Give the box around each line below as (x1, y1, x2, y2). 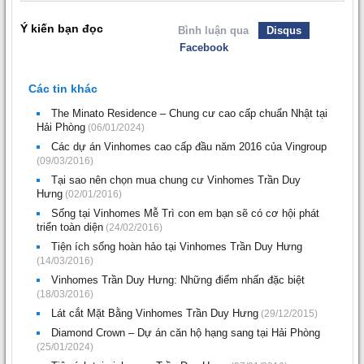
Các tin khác (28, 81, 97, 95)
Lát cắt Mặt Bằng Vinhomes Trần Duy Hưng (51, 306, 258, 319)
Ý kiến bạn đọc (20, 21, 103, 35)
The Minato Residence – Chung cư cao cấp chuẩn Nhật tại (51, 106, 327, 119)
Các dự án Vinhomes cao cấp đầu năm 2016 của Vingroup (51, 140, 327, 153)
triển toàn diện (37, 220, 103, 233)
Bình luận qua (177, 24, 249, 37)
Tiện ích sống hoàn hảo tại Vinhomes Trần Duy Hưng (51, 240, 302, 253)
